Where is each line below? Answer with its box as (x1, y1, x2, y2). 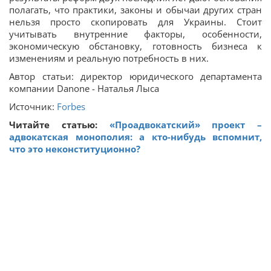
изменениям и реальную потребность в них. (9, 51, 209, 64)
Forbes (57, 100, 85, 113)
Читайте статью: (9, 118, 109, 131)
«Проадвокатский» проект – (109, 118, 262, 131)
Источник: (9, 100, 57, 113)
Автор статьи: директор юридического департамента (9, 70, 262, 82)
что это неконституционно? (9, 142, 140, 155)
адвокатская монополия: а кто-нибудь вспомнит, (9, 130, 262, 143)
